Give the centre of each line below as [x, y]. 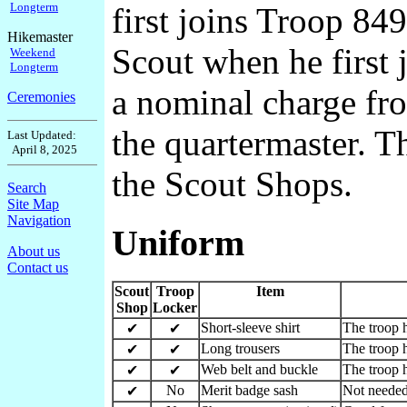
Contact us [38, 268]
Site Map [33, 204]
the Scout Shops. [232, 184]
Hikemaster [40, 37]
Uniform [178, 243]
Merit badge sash [249, 391]
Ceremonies [41, 97]
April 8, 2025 [42, 149]
